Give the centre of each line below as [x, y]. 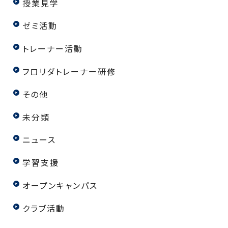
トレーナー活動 [53, 49]
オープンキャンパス [60, 185]
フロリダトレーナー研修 [69, 71]
